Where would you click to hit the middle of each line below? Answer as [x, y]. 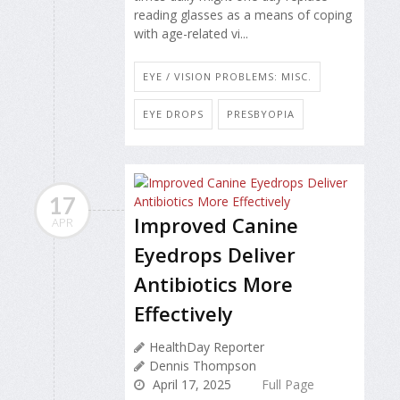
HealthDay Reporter [207, 347]
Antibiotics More [213, 284]
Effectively [183, 314]
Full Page [288, 385]
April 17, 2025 [190, 385]
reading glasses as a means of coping [243, 14]
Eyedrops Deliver [215, 255]
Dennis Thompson [203, 366]
